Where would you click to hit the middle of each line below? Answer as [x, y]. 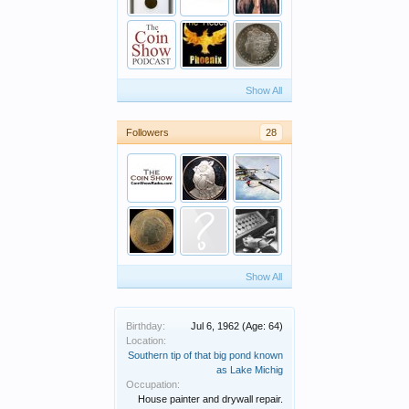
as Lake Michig [250, 370]
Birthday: [146, 326]
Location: [146, 341]
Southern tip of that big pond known [205, 355]
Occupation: [153, 384]
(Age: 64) [262, 326]
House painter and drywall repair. [210, 399]
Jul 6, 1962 [215, 326]
